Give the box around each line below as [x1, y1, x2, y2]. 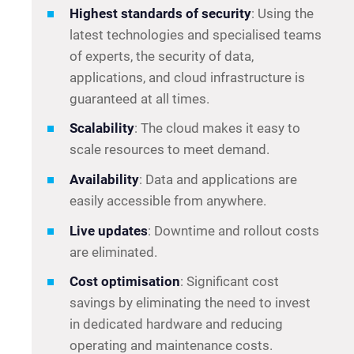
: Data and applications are [139, 171, 297, 187]
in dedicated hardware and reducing [70, 316, 283, 333]
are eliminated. [70, 243, 157, 260]
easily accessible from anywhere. [70, 192, 266, 209]
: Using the [251, 5, 314, 21]
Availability [70, 171, 139, 187]
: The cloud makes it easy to [134, 120, 300, 137]
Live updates [70, 222, 148, 239]
